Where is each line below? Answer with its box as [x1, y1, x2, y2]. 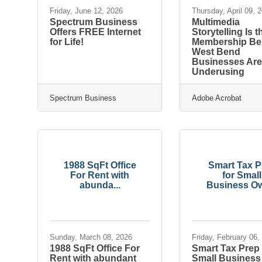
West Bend [192, 46, 241, 57]
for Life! [50, 36, 84, 47]
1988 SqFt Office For [50, 243, 140, 253]
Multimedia [192, 16, 240, 27]
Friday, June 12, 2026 [50, 6, 123, 15]
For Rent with [70, 170, 130, 180]
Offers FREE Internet [50, 26, 141, 37]
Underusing [192, 66, 245, 77]
